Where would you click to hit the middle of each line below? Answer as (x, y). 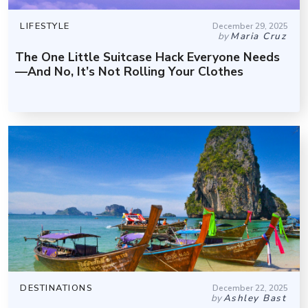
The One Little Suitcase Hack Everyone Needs (147, 57)
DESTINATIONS (56, 288)
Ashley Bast (254, 298)
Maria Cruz (258, 36)
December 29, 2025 (250, 26)
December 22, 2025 (250, 288)
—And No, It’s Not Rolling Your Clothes (129, 72)
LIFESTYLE (45, 26)
